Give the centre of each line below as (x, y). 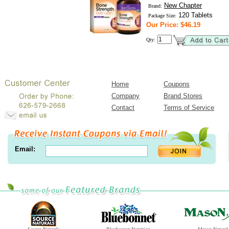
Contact (123, 108)
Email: (25, 149)
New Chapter (183, 5)
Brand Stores (183, 96)
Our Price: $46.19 (173, 25)
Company (125, 96)
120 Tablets (194, 15)
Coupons (177, 84)
